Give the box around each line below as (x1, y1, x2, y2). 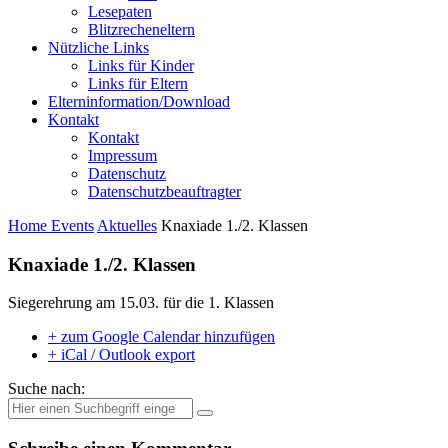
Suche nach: (8, 380, 85, 398)
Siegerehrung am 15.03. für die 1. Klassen (8, 294, 274, 312)
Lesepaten (88, 2, 152, 20)
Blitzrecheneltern (88, 20, 195, 38)
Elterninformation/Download (48, 92, 230, 110)
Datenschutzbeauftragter (88, 182, 241, 200)
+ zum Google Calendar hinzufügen (48, 328, 275, 346)
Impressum (88, 146, 157, 164)
